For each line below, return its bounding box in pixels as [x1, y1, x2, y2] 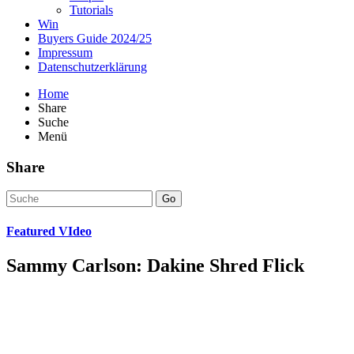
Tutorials [70, 2, 113, 17]
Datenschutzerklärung [38, 59, 147, 73]
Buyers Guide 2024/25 [38, 31, 152, 45]
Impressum [38, 45, 92, 59]
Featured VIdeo [6, 224, 92, 238]
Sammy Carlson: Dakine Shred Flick [6, 254, 304, 276]
